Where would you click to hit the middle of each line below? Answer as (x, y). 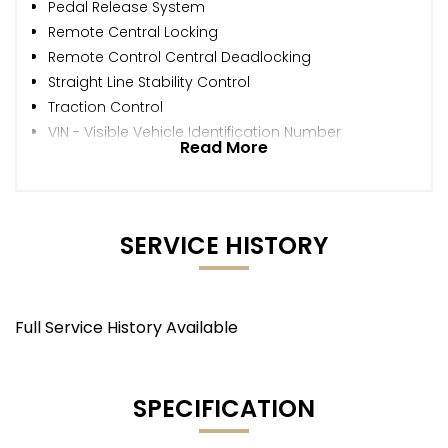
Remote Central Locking (133, 31)
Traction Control (105, 106)
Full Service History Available (126, 327)
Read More (224, 147)
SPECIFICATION (224, 408)
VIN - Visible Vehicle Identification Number (194, 131)
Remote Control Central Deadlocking (179, 56)
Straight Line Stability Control (149, 81)
